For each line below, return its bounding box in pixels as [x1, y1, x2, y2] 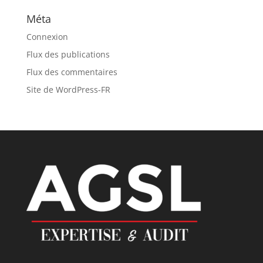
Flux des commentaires [26, 66, 117, 78]
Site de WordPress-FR [26, 84, 110, 96]
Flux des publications [26, 49, 110, 60]
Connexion [26, 31, 68, 43]
